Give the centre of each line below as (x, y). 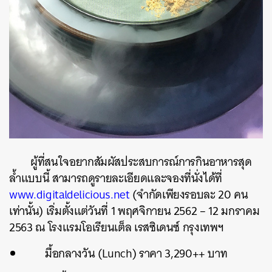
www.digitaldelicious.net (70, 194)
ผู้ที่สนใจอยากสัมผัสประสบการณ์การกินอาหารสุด (141, 161)
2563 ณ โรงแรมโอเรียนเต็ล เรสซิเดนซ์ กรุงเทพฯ (117, 227)
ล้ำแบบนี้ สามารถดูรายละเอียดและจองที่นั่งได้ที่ (116, 178)
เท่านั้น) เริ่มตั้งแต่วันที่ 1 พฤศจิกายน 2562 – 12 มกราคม (134, 211)
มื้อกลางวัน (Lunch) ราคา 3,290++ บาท (136, 253)
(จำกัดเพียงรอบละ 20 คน (189, 194)
